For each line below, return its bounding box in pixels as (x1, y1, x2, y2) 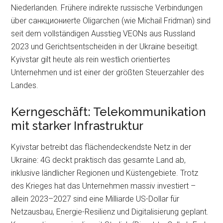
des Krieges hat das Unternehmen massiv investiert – (11, 181, 196, 191)
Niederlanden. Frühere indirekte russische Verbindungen (11, 3, 203, 12)
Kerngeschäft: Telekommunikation (11, 105, 207, 119)
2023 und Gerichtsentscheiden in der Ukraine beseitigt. (11, 42, 200, 51)
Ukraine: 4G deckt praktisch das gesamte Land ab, (11, 155, 186, 165)
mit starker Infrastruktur (11, 118, 144, 133)
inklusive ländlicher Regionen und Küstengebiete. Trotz (11, 168, 199, 178)
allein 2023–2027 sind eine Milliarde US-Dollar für (11, 194, 180, 204)
